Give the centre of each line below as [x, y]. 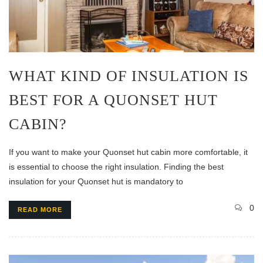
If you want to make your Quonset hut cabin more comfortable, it [128, 152]
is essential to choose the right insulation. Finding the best [116, 167]
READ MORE [40, 210]
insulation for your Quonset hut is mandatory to [96, 182]
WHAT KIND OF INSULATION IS [129, 76]
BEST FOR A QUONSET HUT [113, 100]
